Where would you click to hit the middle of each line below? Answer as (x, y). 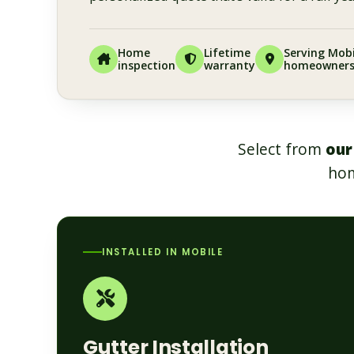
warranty (230, 65)
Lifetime (227, 52)
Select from (281, 149)
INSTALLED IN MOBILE (163, 252)
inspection (147, 65)
